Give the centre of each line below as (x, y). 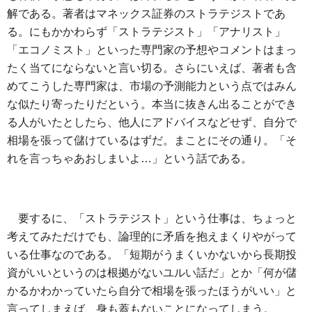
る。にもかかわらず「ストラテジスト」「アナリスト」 (146, 32)
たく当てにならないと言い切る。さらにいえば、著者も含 (152, 68)
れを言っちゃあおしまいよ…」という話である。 (130, 159)
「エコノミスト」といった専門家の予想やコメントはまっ (152, 50)
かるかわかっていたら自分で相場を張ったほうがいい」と (152, 291)
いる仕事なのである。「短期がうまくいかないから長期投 (152, 255)
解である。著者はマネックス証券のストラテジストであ (146, 14)
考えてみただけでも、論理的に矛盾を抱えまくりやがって (152, 237)
